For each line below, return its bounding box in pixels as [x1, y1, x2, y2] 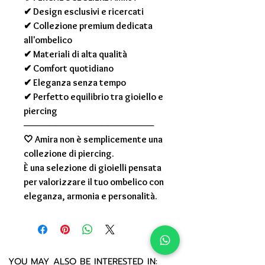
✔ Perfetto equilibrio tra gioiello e [24, 91, 163, 103]
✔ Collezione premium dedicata [24, 20, 153, 32]
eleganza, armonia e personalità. [24, 190, 157, 202]
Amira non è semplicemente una [35, 134, 163, 146]
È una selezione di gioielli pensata [24, 162, 161, 174]
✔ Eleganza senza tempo [24, 77, 126, 89]
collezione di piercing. [24, 148, 114, 160]
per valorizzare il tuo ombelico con [24, 176, 164, 188]
